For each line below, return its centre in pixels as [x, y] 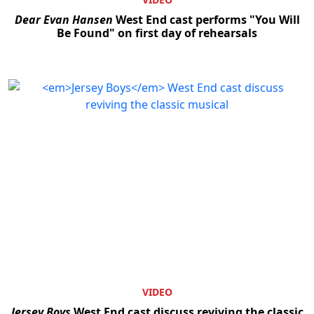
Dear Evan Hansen [63, 20]
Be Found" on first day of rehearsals [157, 33]
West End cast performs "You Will [206, 20]
